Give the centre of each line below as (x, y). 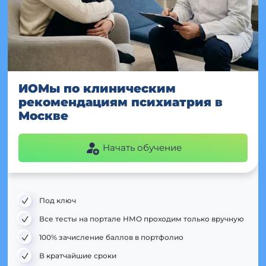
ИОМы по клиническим (97, 88)
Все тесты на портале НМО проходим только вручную (142, 218)
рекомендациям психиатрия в (121, 102)
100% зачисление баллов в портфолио (111, 237)
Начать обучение (142, 148)
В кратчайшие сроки (78, 255)
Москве (43, 115)
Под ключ (58, 200)
